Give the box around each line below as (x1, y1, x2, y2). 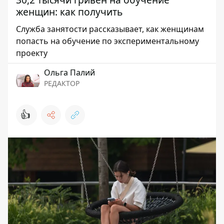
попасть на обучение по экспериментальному (16, 35, 199, 46)
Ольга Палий (44, 67, 95, 78)
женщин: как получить (16, 5, 122, 18)
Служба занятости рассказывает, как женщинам (16, 23, 204, 34)
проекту (16, 47, 47, 58)
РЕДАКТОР (44, 78, 79, 88)
